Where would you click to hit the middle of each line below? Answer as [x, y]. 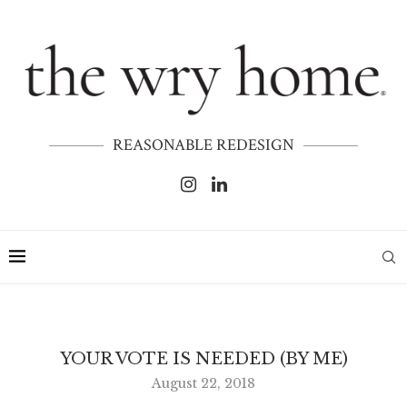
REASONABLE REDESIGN [203, 145]
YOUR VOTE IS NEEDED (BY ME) [203, 359]
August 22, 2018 [203, 384]
